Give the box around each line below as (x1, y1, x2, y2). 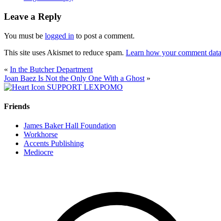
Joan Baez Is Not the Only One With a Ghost (4, 74, 145, 82)
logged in (45, 31, 74, 40)
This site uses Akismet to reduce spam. (4, 48, 126, 57)
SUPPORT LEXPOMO (47, 82, 123, 91)
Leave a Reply (4, 11, 62, 22)
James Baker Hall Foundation (24, 121, 116, 130)
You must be (4, 31, 45, 40)
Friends (4, 102, 30, 111)
